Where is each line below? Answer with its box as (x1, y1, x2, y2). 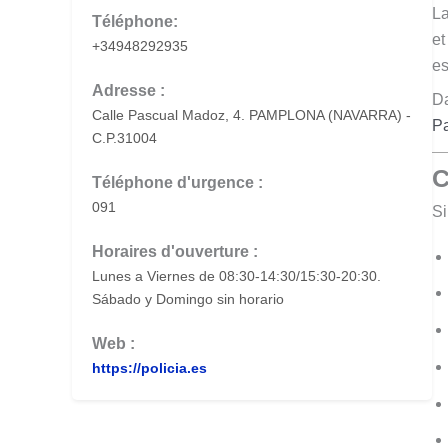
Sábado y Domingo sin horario (92, 291, 284, 307)
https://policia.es (92, 360, 207, 376)
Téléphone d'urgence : (92, 174, 263, 191)
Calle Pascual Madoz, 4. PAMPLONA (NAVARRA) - (92, 107, 411, 123)
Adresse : (92, 82, 165, 99)
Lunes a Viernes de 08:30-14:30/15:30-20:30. (92, 268, 381, 284)
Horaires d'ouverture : (92, 243, 258, 260)
